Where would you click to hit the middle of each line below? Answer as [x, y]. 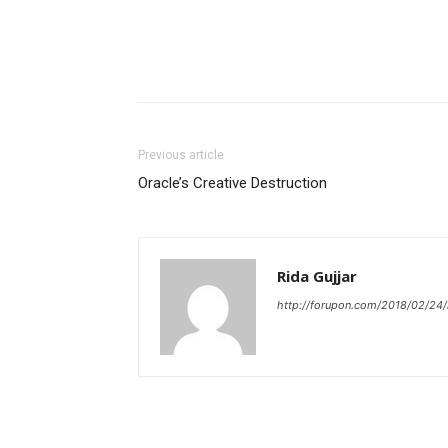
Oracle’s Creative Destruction [232, 183]
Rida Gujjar [317, 276]
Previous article [181, 155]
